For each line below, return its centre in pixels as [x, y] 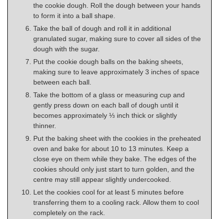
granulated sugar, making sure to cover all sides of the [117, 38]
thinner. [45, 125]
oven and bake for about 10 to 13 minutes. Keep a [111, 148]
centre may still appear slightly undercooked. [102, 179]
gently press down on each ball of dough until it [106, 105]
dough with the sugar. [66, 49]
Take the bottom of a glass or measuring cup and [109, 95]
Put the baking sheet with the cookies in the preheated [117, 138]
